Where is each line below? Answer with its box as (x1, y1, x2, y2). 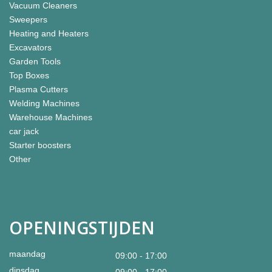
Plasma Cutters (9, 84, 68, 94)
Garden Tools (9, 56, 61, 66)
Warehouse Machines (9, 112, 92, 122)
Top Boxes (9, 70, 49, 80)
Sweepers (9, 15, 47, 24)
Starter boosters (9, 140, 71, 150)
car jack (9, 126, 39, 136)
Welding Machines (9, 98, 80, 108)
